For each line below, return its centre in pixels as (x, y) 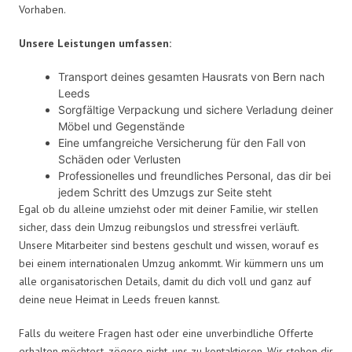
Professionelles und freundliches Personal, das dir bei (194, 175)
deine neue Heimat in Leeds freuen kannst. (119, 299)
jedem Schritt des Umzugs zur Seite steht (165, 192)
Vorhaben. (42, 9)
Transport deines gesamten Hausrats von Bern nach (191, 76)
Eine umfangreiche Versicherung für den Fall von (182, 142)
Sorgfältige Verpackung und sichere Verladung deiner (196, 109)
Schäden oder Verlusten (119, 159)
